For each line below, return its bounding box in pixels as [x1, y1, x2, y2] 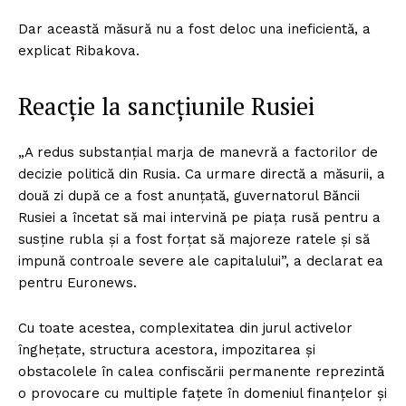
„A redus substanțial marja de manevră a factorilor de [18, 143, 378, 160]
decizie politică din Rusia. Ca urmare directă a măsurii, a [18, 165, 385, 182]
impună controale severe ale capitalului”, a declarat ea [18, 252, 383, 269]
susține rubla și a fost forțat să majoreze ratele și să [18, 230, 370, 247]
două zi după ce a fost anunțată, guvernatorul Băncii [18, 187, 360, 204]
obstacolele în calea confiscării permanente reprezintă [18, 362, 384, 380]
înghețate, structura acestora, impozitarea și [18, 341, 315, 358]
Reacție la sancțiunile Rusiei [18, 89, 314, 122]
